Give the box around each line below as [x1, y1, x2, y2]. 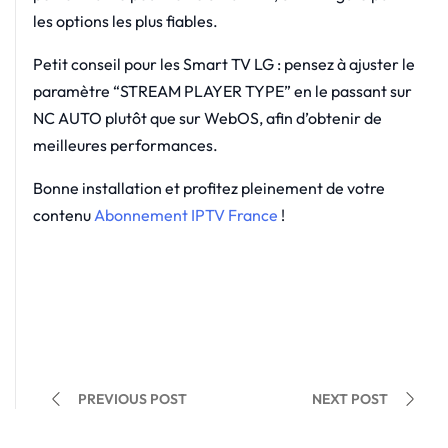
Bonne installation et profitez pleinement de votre [32, 177, 385, 198]
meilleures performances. [32, 134, 218, 155]
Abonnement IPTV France [93, 204, 278, 225]
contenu [32, 204, 94, 225]
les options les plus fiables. [32, 10, 218, 31]
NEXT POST [312, 389, 388, 408]
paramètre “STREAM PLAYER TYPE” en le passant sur [32, 80, 412, 101]
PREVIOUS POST [77, 389, 187, 408]
